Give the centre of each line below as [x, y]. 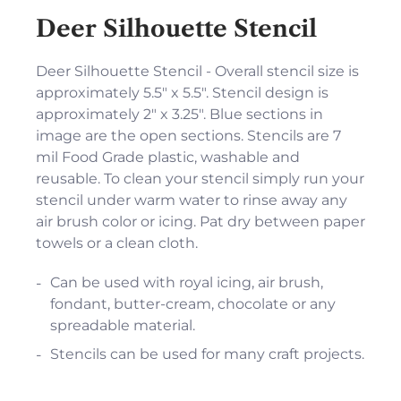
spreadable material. [123, 326]
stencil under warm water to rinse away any [192, 200]
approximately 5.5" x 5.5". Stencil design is [182, 93]
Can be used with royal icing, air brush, [187, 283]
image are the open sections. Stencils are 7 [188, 136]
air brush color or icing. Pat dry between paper [200, 222]
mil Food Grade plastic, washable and [168, 158]
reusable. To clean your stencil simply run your [200, 179]
